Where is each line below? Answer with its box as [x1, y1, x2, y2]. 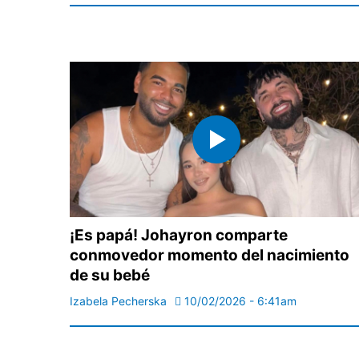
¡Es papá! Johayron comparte [70, 226, 288, 245]
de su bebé [70, 266, 150, 285]
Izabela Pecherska [70, 294, 167, 309]
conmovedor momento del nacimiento [70, 246, 349, 265]
